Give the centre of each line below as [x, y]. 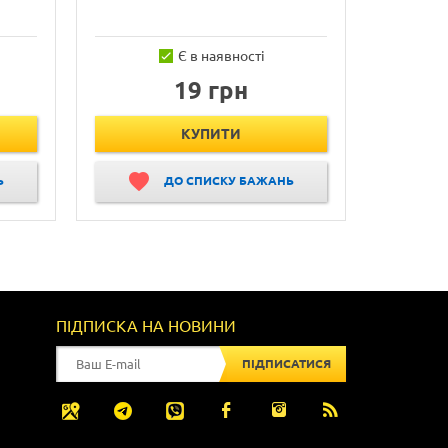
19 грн [211, 90]
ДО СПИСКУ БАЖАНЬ [228, 181]
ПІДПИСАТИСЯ [286, 363]
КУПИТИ [211, 134]
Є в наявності [221, 56]
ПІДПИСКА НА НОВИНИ [145, 326]
